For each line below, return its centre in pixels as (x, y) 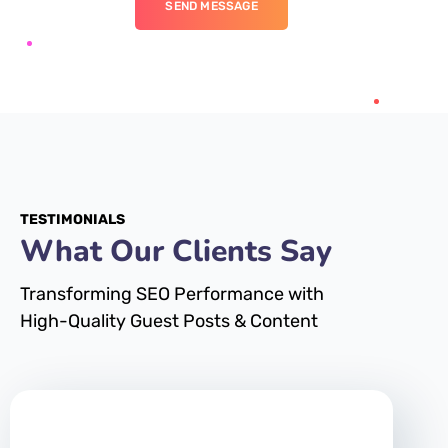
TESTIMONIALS (72, 219)
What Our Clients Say (176, 251)
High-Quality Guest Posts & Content (169, 321)
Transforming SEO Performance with (172, 294)
